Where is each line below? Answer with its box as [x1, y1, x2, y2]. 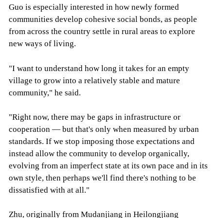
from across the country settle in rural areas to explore [8, 27, 195, 36]
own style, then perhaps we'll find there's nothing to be [8, 173, 196, 182]
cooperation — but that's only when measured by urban [8, 124, 199, 134]
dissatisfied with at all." [8, 185, 90, 195]
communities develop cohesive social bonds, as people [8, 15, 197, 24]
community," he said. [8, 88, 81, 97]
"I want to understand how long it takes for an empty [8, 63, 189, 73]
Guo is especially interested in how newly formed [8, 2, 179, 12]
